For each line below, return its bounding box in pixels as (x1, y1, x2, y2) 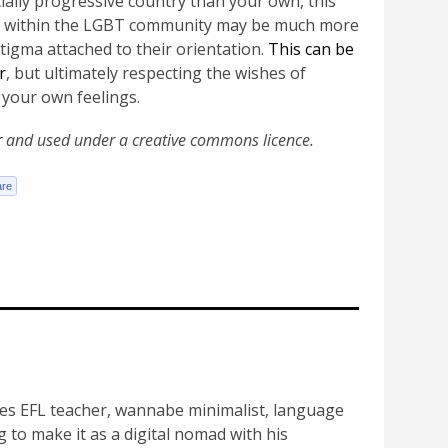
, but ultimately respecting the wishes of (6, 62, 306, 85)
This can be (268, 38, 354, 61)
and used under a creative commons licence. (2, 129, 314, 152)
